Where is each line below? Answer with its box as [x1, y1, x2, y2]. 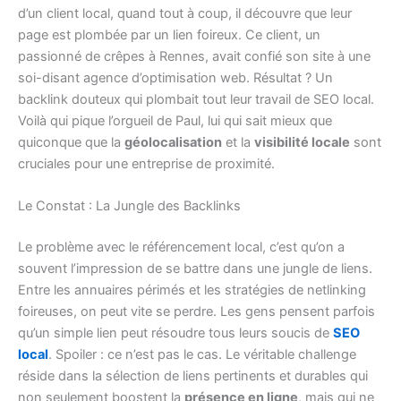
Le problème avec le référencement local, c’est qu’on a [18, 238, 345, 255]
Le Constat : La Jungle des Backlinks [18, 197, 241, 214]
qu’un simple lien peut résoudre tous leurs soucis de [18, 324, 333, 341]
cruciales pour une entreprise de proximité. [18, 155, 275, 172]
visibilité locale [254, 133, 350, 150]
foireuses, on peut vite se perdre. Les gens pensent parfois [18, 303, 375, 320]
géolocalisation [124, 133, 222, 150]
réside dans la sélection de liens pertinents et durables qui [18, 367, 368, 384]
